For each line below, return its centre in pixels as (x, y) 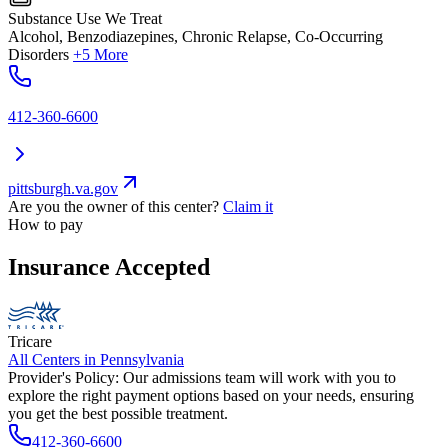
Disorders (38, 55)
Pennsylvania (142, 359)
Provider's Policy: (63, 377)
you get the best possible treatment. (118, 413)
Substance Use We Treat (85, 19)
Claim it (248, 207)
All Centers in (54, 359)
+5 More (100, 55)
